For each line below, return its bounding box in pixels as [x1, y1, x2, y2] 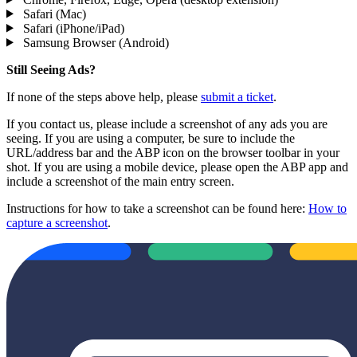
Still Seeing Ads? [6, 62, 96, 76]
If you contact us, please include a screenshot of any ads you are [6, 116, 328, 131]
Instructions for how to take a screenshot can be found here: [6, 201, 308, 215]
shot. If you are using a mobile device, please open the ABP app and [6, 159, 348, 174]
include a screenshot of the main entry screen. [6, 174, 234, 188]
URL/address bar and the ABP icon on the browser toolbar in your [6, 145, 339, 159]
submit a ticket [201, 89, 273, 104]
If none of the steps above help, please [6, 89, 201, 104]
